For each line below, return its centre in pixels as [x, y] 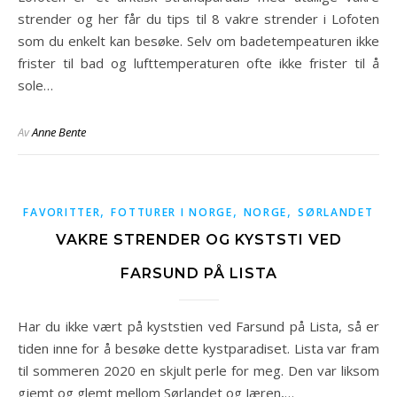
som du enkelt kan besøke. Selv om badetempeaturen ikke [198, 41]
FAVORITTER [62, 212]
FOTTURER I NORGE [172, 212]
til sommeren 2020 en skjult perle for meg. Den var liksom [198, 370]
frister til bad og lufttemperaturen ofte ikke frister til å [198, 63]
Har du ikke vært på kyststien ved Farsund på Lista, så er [23, 326]
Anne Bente [59, 132]
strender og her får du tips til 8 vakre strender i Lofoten [198, 19]
